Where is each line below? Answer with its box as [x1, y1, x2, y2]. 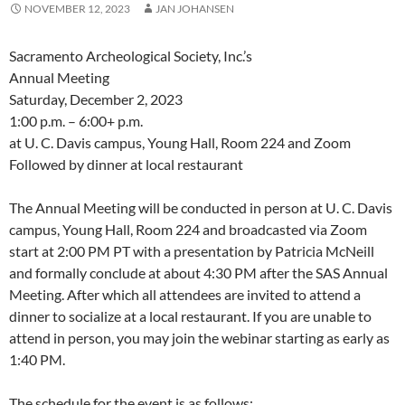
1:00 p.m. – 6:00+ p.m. [9, 112, 143, 130]
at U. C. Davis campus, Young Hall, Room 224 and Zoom [9, 134, 351, 152]
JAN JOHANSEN [155, 2, 234, 16]
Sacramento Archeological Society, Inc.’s [9, 47, 252, 65]
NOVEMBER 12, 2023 [24, 2, 130, 16]
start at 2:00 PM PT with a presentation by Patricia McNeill [9, 242, 374, 260]
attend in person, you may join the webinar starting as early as [9, 329, 390, 347]
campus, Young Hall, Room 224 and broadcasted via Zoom [9, 221, 367, 239]
